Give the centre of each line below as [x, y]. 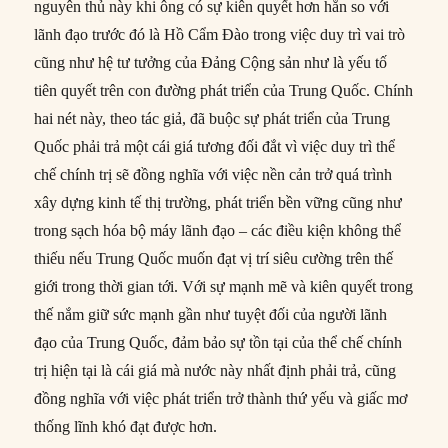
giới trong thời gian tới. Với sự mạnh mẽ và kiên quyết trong [224, 287]
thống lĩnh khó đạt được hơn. [126, 427]
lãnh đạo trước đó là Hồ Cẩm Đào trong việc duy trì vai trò [220, 35]
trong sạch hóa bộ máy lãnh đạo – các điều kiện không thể [218, 231]
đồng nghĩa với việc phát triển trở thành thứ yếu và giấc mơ [221, 399]
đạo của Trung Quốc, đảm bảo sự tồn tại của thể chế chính [218, 343]
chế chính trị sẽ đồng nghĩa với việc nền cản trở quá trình [213, 175]
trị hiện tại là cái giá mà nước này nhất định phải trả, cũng [215, 371]
